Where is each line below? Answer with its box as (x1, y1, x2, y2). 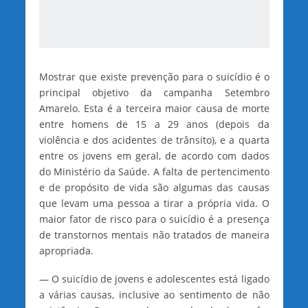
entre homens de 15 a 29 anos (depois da (38, 118, 269, 131)
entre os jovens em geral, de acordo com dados (38, 149, 269, 163)
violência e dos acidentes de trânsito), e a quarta (38, 133, 269, 147)
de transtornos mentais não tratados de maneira (38, 228, 269, 242)
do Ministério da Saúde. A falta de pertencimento (38, 165, 269, 179)
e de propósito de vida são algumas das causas (38, 181, 269, 195)
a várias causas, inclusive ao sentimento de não (38, 287, 269, 301)
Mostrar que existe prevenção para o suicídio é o (38, 70, 269, 84)
